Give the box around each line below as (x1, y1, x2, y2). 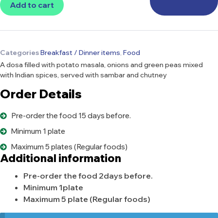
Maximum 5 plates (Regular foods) (11, 142, 127, 151)
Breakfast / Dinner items (40, 48, 120, 57)
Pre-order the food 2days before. (23, 171, 153, 181)
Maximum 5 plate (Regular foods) (23, 194, 150, 204)
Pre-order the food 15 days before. (11, 110, 131, 120)
